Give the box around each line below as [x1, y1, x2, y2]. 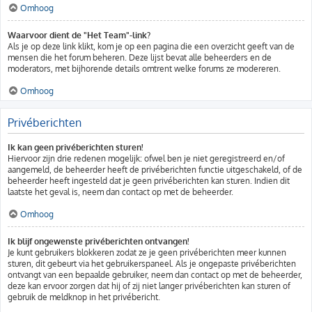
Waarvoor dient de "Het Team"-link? [8, 30, 150, 40]
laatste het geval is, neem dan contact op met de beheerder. [8, 187, 233, 197]
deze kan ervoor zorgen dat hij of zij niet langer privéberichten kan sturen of [8, 281, 290, 291]
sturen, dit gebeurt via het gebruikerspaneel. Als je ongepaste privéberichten [8, 258, 296, 269]
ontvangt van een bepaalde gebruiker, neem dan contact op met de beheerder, [8, 270, 302, 280]
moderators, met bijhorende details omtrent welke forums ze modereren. [8, 63, 281, 74]
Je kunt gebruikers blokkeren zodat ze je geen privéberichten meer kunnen [8, 247, 286, 258]
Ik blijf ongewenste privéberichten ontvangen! [8, 236, 189, 247]
